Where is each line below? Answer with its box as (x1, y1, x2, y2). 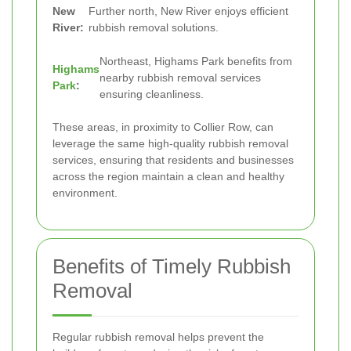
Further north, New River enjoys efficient (89, 5, 289, 17)
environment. (52, 186, 118, 199)
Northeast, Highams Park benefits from (100, 54, 292, 67)
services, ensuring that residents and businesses (52, 154, 294, 166)
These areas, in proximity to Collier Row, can (52, 121, 273, 133)
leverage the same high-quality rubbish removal (52, 137, 288, 150)
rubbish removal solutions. (89, 21, 219, 34)
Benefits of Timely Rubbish (52, 255, 291, 278)
